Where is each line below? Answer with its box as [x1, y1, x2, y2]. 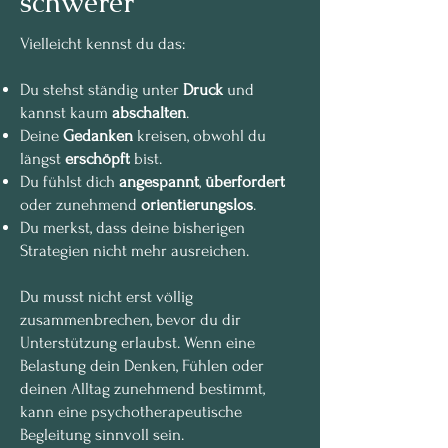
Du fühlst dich [20, 172, 119, 191]
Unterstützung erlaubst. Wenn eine [20, 333, 255, 352]
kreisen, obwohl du [133, 126, 266, 145]
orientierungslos [141, 195, 253, 214]
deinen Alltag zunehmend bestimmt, [20, 379, 265, 398]
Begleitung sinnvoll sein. [20, 425, 184, 444]
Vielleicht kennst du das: [20, 34, 185, 53]
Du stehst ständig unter [20, 80, 183, 99]
